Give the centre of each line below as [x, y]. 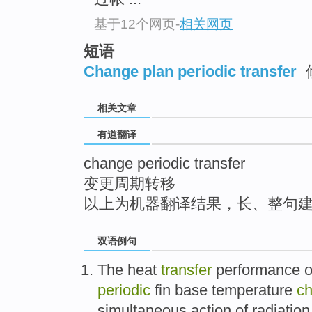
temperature [252, 290]
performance [258, 270]
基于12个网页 [135, 24]
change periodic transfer [164, 164]
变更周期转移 [130, 184]
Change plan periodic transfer [190, 71]
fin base [181, 290]
